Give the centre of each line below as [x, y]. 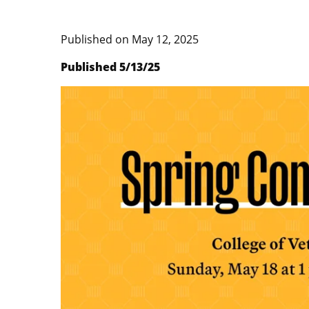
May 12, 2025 [165, 40]
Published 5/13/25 [110, 67]
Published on [96, 40]
